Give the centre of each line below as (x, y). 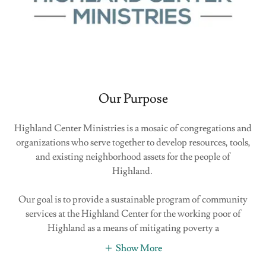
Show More (139, 248)
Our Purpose (133, 99)
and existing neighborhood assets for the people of (133, 157)
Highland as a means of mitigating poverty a (133, 228)
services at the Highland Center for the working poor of (133, 214)
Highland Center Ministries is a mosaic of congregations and (133, 128)
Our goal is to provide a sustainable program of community (133, 199)
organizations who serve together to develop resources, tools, (133, 142)
